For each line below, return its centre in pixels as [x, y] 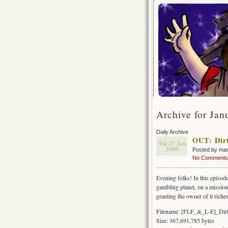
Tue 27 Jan [172, 144]
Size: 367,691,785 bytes [185, 221]
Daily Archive [172, 132]
